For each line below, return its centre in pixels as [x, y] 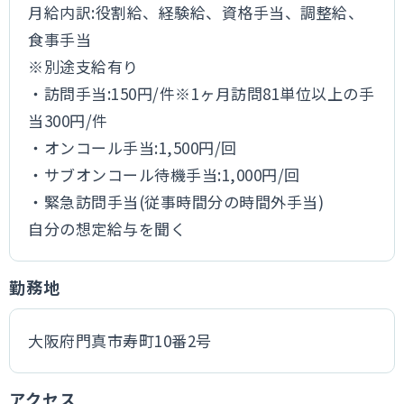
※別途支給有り [83, 66]
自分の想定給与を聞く [107, 229]
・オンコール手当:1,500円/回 [133, 147]
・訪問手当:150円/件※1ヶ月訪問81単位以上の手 [202, 93]
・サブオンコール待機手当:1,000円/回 [164, 174]
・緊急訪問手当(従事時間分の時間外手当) [176, 202]
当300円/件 [68, 120]
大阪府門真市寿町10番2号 [120, 340]
